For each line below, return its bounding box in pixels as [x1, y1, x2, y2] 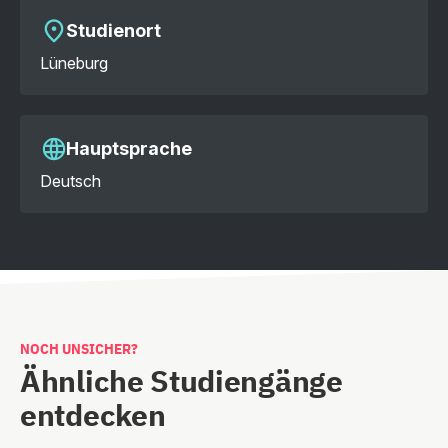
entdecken [20, 395, 166, 434]
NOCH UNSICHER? [20, 339, 138, 358]
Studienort [66, 19, 161, 41]
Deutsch [40, 171, 101, 191]
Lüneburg [40, 53, 108, 73]
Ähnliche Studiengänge [20, 361, 343, 400]
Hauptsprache [66, 137, 192, 159]
